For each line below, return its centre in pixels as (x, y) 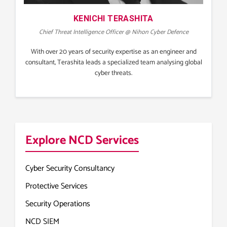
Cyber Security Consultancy (70, 168)
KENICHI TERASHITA (113, 19)
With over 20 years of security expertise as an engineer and (113, 52)
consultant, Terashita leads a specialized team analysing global (113, 63)
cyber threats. (113, 73)
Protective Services (56, 186)
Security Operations (58, 204)
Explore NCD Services (82, 141)
